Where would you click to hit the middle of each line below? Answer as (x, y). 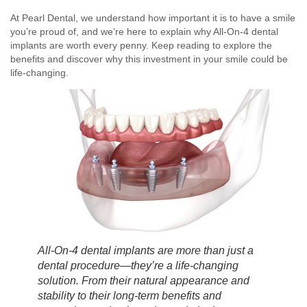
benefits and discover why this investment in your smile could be (149, 59)
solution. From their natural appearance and (144, 281)
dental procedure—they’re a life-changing (138, 266)
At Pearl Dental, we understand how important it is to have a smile (153, 17)
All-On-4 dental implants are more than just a (146, 251)
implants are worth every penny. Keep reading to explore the (141, 45)
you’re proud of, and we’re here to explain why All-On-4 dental (144, 31)
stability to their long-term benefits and (130, 296)
